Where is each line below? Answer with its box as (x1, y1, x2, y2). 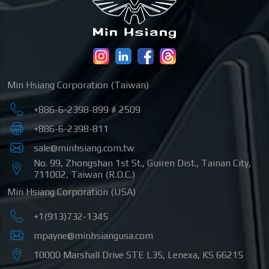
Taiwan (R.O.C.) (71, 169, 135, 181)
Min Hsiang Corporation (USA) (7, 186, 136, 198)
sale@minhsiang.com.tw (34, 142, 134, 154)
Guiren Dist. (147, 157, 196, 169)
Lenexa (168, 249, 198, 261)
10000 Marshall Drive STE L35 (34, 249, 163, 261)
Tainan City (201, 157, 249, 169)
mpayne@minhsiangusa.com (34, 229, 153, 241)
